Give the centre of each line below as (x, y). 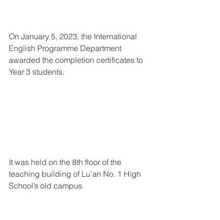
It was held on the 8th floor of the (66, 162)
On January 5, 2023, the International (74, 36)
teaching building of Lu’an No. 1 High (76, 174)
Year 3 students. (37, 71)
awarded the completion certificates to (77, 60)
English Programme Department (66, 48)
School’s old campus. (47, 185)
